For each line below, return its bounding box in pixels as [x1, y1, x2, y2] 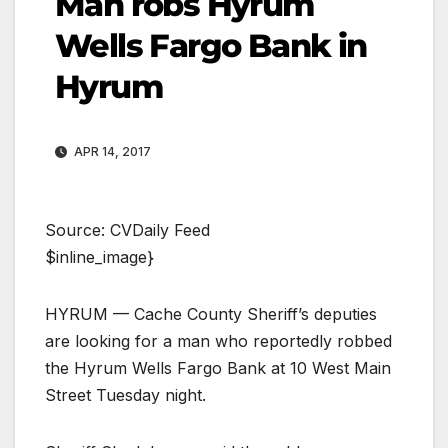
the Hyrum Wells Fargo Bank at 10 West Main [45, 357, 391, 378]
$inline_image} [45, 246, 154, 267]
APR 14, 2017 [71, 143, 151, 159]
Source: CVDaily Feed [45, 219, 210, 240]
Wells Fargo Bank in [55, 25, 367, 65]
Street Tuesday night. [45, 384, 206, 405]
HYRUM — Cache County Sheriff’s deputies [45, 303, 377, 324]
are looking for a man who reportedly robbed [45, 330, 392, 351]
